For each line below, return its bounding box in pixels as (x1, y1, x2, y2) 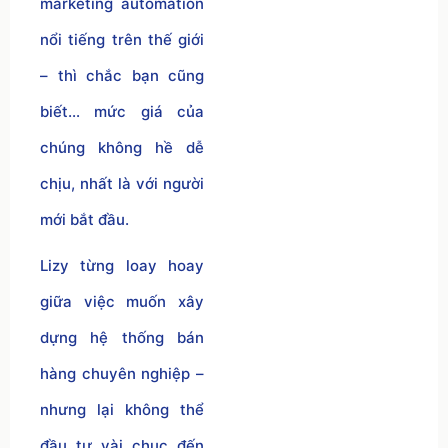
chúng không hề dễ (40, 137, 204, 157)
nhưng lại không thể (40, 399, 204, 419)
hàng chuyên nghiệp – (40, 363, 204, 383)
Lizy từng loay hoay (40, 255, 204, 275)
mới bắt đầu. (40, 209, 129, 229)
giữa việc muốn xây (40, 291, 204, 311)
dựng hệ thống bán (40, 327, 204, 347)
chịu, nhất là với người (40, 173, 204, 193)
